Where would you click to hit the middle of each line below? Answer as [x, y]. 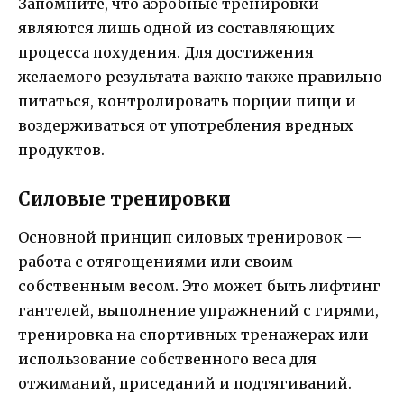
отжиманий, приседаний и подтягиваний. [185, 383]
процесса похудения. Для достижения [166, 53]
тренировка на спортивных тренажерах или [193, 334]
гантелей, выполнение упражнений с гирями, [198, 310]
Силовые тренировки [124, 198]
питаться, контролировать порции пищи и [187, 101]
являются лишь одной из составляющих [176, 28]
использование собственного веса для [167, 358]
